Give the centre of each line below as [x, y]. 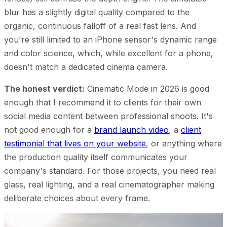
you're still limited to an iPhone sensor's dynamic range [110, 39]
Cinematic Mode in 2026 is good [147, 88]
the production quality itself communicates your [96, 157]
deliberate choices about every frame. [77, 198]
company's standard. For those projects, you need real [110, 171]
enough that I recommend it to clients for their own [103, 102]
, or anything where [184, 143]
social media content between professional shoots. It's [108, 116]
